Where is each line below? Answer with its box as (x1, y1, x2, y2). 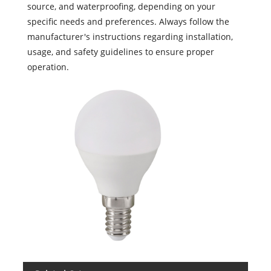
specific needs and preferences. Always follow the (27, 15, 230, 27)
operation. (27, 60, 70, 73)
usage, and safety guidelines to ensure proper (27, 45, 215, 57)
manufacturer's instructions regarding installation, (27, 30, 233, 42)
